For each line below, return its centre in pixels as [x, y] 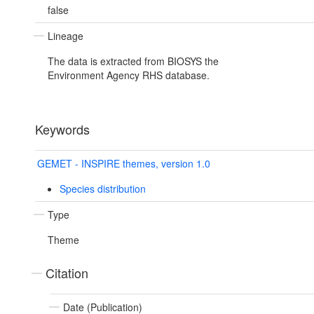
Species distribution [102, 189]
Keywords [62, 129]
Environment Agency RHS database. [129, 75]
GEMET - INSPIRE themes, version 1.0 [124, 164]
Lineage [66, 36]
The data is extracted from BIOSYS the [133, 61]
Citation [67, 273]
